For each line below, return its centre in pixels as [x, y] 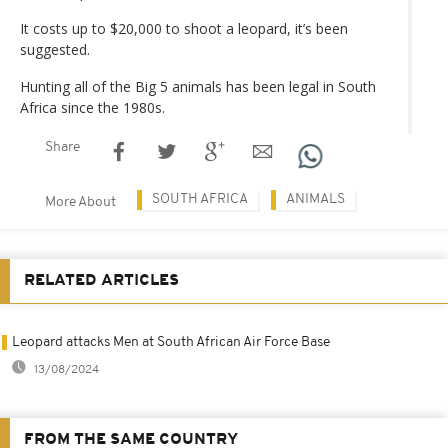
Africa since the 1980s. [92, 107]
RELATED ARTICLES [101, 280]
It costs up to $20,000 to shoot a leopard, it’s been [184, 28]
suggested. [55, 49]
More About [80, 202]
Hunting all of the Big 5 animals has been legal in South [198, 86]
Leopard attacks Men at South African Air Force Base [171, 342]
